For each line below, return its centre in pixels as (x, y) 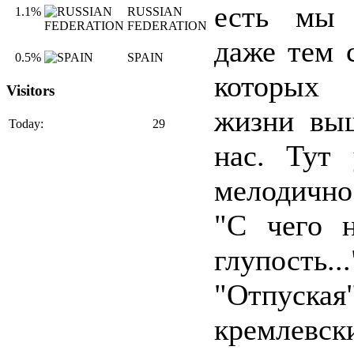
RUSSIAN (155, 12)
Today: (26, 123)
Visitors (30, 91)
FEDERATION (167, 26)
